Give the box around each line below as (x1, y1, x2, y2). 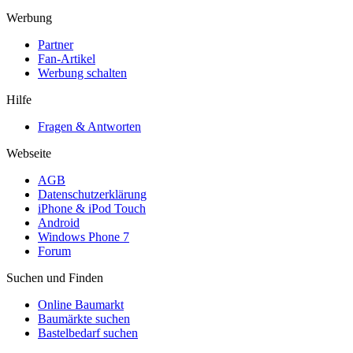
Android (38, 216, 80, 229)
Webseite (6, 147, 51, 160)
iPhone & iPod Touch (38, 202, 146, 215)
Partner (38, 38, 73, 51)
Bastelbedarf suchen (38, 326, 138, 340)
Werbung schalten (38, 66, 127, 80)
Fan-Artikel (38, 52, 95, 65)
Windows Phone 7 (38, 230, 129, 243)
